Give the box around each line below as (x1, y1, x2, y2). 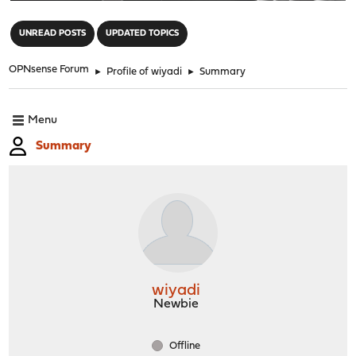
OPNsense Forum (9, 64, 90, 75)
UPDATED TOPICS (106, 29, 180, 38)
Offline (167, 340, 200, 351)
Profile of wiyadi (106, 66, 183, 77)
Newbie (153, 297, 199, 311)
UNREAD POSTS (19, 29, 87, 38)
